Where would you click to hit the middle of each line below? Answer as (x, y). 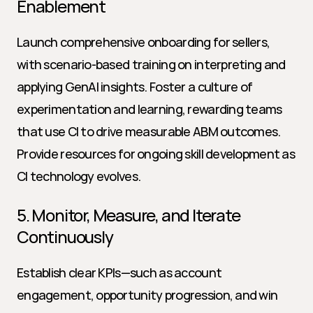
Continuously (65, 236)
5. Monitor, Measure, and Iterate (129, 215)
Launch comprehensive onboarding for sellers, (144, 42)
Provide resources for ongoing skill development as (156, 154)
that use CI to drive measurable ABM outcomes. (149, 131)
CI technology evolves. (79, 176)
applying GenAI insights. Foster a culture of (135, 87)
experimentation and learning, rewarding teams (150, 109)
